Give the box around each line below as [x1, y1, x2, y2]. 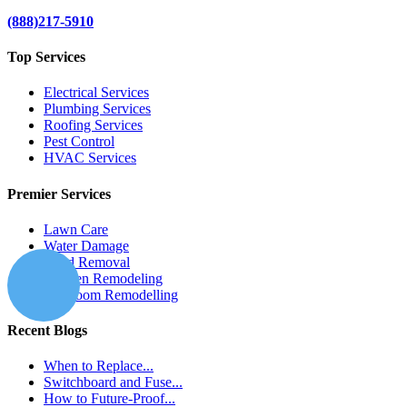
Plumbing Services [44, 101, 151, 117]
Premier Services [7, 185, 111, 202]
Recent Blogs [7, 323, 87, 339]
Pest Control [44, 134, 114, 150]
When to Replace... [44, 358, 154, 374]
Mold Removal [44, 253, 130, 270]
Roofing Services [44, 117, 143, 134]
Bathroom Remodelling [44, 286, 178, 303]
